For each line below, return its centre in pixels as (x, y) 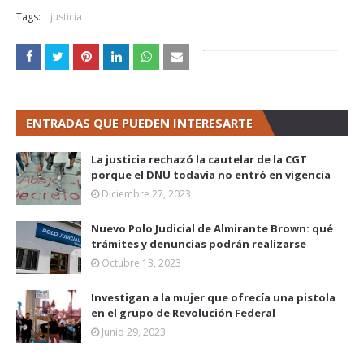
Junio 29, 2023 (134, 332)
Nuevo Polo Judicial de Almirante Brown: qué (212, 228)
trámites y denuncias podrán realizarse (199, 244)
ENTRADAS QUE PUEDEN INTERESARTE (139, 123)
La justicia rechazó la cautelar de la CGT (199, 159)
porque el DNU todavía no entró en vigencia (211, 175)
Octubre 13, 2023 (141, 263)
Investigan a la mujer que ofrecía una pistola (213, 297)
